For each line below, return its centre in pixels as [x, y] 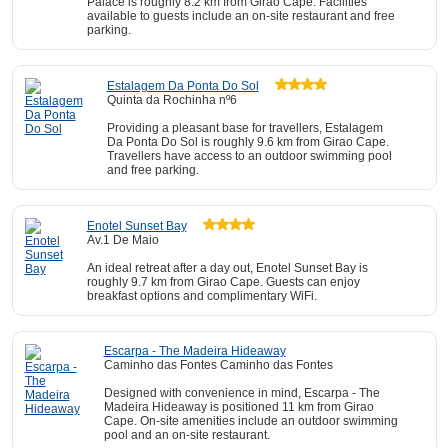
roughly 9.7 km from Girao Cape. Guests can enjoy [223, 282]
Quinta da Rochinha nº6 [171, 100]
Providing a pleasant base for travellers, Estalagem [244, 128]
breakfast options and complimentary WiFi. [201, 296]
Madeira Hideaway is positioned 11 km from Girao [238, 407]
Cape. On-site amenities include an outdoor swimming [250, 421]
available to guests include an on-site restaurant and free [240, 16]
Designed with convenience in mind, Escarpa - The [241, 393]
